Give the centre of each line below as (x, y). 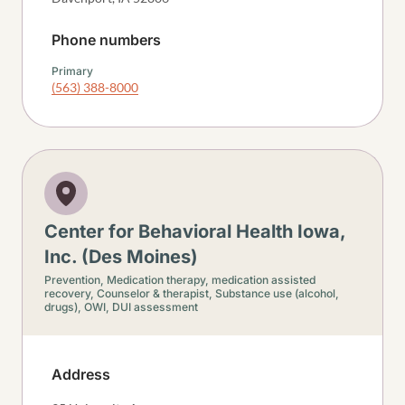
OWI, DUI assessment (141, 307)
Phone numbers (106, 40)
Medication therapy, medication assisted (211, 280)
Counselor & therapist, (156, 293)
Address (81, 374)
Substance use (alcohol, (277, 293)
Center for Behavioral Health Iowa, (195, 231)
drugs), (64, 307)
